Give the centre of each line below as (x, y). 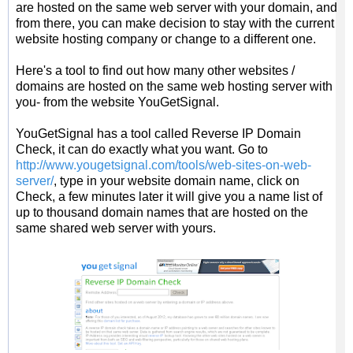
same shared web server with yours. (116, 229)
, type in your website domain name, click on (176, 181)
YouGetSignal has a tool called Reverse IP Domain (158, 134)
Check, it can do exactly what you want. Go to (142, 150)
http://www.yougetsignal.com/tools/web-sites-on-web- (163, 165)
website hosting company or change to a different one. (166, 39)
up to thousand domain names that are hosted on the (162, 213)
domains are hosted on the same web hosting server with (174, 87)
